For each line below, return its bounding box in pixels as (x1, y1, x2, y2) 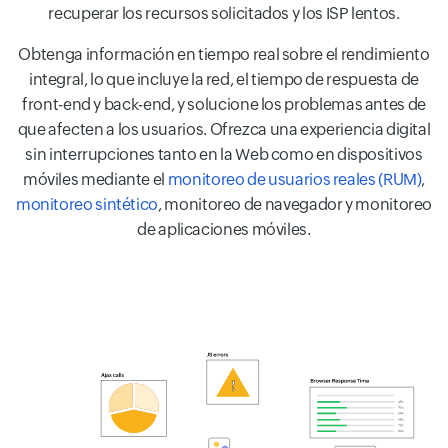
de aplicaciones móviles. (137, 219, 311, 239)
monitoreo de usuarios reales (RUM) (167, 169, 422, 189)
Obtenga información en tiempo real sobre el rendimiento (18, 44, 430, 64)
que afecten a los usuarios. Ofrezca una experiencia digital (17, 119, 431, 139)
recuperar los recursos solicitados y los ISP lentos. (48, 3, 400, 23)
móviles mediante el (22, 169, 168, 189)
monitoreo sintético (15, 194, 159, 214)
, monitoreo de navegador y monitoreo (158, 194, 433, 214)
